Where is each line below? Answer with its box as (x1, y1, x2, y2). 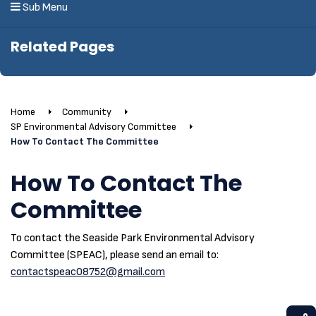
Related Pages (11, 37, 114, 56)
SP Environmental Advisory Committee (11, 121, 176, 133)
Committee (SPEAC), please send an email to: (11, 248, 219, 262)
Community (62, 106, 111, 118)
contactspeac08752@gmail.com (11, 265, 165, 279)
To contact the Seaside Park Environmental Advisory (11, 231, 255, 245)
